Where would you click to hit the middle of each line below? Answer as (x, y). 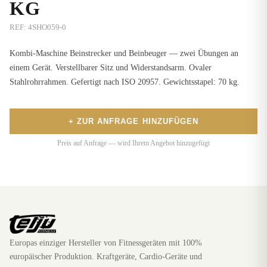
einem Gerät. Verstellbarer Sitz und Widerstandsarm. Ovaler (111, 67)
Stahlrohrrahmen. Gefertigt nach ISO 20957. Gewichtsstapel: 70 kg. (125, 82)
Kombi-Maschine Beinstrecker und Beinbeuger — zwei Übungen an (124, 53)
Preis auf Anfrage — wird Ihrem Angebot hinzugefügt (133, 143)
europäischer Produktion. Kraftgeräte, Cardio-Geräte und (106, 256)
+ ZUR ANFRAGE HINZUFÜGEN (133, 121)
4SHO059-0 (47, 27)
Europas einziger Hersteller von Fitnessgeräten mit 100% (106, 243)
